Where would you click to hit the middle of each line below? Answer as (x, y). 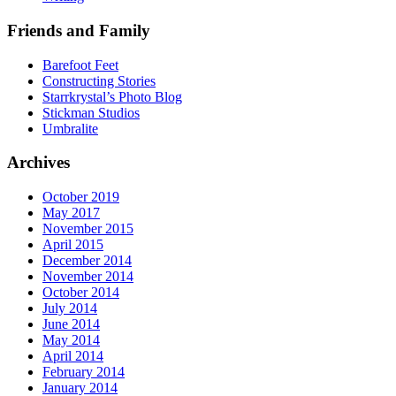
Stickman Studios (91, 112)
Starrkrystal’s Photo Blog (112, 96)
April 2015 (73, 244)
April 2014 (73, 356)
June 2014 (71, 324)
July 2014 (70, 308)
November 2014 (88, 276)
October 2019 (81, 197)
